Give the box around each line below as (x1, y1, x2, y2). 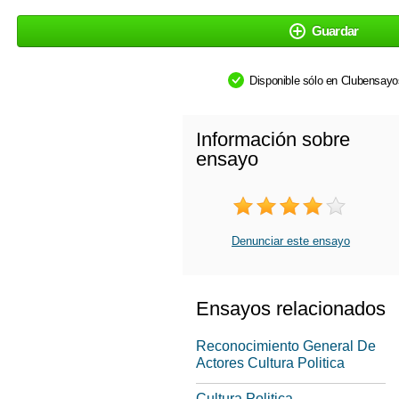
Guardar (311, 23, 359, 38)
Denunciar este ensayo (232, 234, 350, 248)
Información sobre (196, 128, 350, 151)
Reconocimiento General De (196, 338, 376, 354)
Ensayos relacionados (196, 297, 386, 320)
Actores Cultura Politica (196, 355, 345, 370)
